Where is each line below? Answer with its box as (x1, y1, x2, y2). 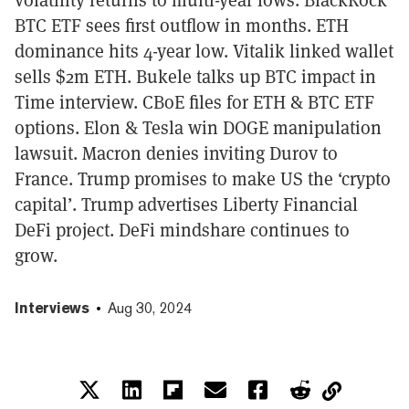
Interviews (15, 299, 89, 317)
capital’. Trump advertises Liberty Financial (15, 192, 358, 216)
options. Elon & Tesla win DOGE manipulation (15, 115, 382, 140)
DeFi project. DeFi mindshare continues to (15, 217, 350, 242)
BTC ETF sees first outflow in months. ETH (15, 13, 349, 37)
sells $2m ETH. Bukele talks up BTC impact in (15, 64, 376, 89)
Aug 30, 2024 (108, 299, 192, 317)
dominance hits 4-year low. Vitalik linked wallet (15, 38, 393, 63)
